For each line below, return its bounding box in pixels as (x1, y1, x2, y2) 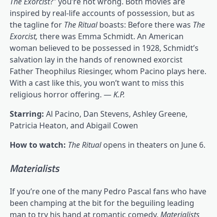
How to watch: (10, 139, 68, 150)
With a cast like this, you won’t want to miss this (10, 77, 184, 88)
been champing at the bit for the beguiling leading (10, 198, 194, 209)
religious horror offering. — (10, 89, 113, 100)
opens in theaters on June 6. (103, 139, 205, 150)
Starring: (10, 108, 46, 119)
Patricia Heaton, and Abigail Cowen (10, 120, 138, 131)
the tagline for (10, 19, 64, 30)
